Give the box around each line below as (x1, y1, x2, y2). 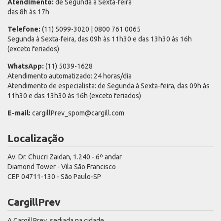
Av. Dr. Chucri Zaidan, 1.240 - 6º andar (7, 153, 122, 161)
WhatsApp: (7, 62, 44, 71)
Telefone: (7, 25, 40, 34)
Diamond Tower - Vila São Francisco (7, 163, 116, 171)
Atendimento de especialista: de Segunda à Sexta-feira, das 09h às (7, 82, 210, 90)
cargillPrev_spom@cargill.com (31, 109, 124, 117)
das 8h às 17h (7, 8, 49, 16)
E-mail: (7, 109, 31, 117)
